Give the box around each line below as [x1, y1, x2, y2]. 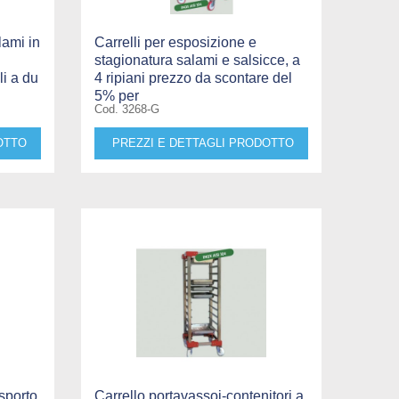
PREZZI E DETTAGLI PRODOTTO [111, 135, 294, 150]
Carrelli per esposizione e [94, 34, 256, 50]
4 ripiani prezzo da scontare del [94, 69, 292, 85]
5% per [94, 87, 139, 103]
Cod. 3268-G [94, 102, 159, 116]
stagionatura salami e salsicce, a [94, 52, 300, 68]
